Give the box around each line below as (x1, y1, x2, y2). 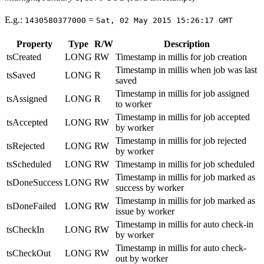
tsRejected (6, 141, 45, 151)
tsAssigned (6, 94, 47, 104)
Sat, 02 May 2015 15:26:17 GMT (96, 16, 233, 25)
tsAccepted (6, 117, 48, 128)
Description (163, 39, 210, 49)
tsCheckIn (6, 225, 44, 235)
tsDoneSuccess (6, 177, 62, 188)
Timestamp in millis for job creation (115, 52, 247, 62)
